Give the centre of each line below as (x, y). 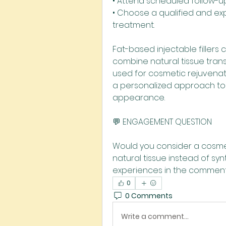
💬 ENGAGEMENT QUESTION (162, 122)
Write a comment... (155, 216)
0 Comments (149, 195)
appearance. (139, 98)
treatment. (133, 25)
